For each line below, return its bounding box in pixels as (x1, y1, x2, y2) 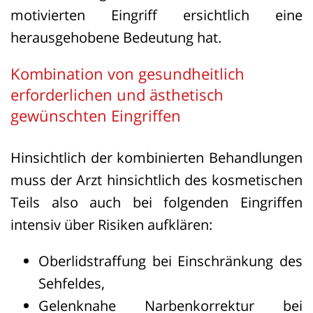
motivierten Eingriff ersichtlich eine (10, 6, 303, 24)
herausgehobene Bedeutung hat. (10, 28, 221, 47)
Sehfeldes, (38, 274, 105, 293)
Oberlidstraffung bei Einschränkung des (38, 252, 303, 270)
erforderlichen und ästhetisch (10, 84, 224, 105)
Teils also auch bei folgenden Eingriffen (10, 193, 303, 212)
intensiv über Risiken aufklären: (10, 215, 212, 234)
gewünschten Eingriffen (10, 105, 181, 126)
